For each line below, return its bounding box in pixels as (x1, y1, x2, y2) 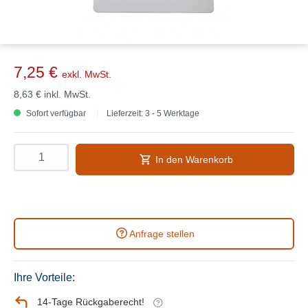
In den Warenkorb (155, 153, 233, 165)
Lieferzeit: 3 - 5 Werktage (107, 108, 199, 118)
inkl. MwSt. (44, 88, 91, 100)
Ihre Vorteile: (14, 271, 75, 283)
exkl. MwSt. (62, 68, 111, 80)
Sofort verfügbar (24, 108, 86, 118)
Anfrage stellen (129, 228, 195, 239)
